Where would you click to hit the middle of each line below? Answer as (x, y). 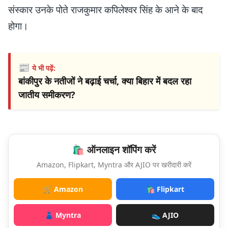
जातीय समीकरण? (47, 94)
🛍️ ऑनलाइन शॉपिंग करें (114, 149)
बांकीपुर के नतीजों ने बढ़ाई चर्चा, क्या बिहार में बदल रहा (105, 81)
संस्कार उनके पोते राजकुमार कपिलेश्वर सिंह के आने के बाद (106, 9)
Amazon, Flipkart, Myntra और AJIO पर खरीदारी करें (114, 164)
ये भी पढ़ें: (44, 68)
